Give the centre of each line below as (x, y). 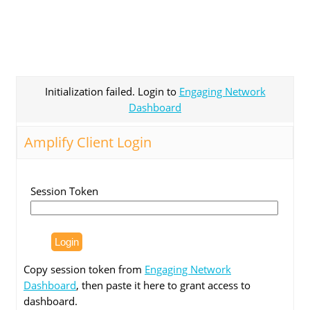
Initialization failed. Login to (112, 91)
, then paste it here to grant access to (163, 285)
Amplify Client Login (88, 142)
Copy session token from (84, 269)
